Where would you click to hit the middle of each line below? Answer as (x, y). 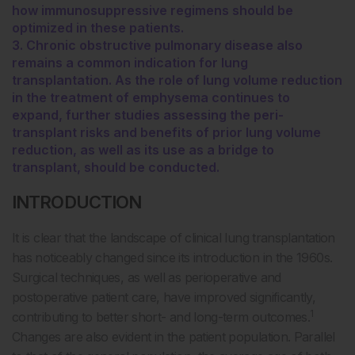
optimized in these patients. (98, 28)
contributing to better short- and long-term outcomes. (161, 317)
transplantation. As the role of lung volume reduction (177, 80)
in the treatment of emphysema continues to (151, 97)
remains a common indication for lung (130, 63)
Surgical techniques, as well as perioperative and (147, 277)
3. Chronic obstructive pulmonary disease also (157, 45)
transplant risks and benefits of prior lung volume (166, 132)
